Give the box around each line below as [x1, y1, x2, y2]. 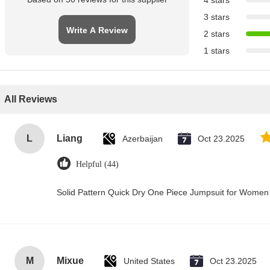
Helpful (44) [76, 160, 119, 169]
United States [124, 256, 175, 266]
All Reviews [4, 94, 57, 104]
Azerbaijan [122, 134, 163, 143]
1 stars [204, 46, 230, 55]
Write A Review [66, 25, 128, 35]
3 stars [204, 12, 230, 22]
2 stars [204, 29, 230, 39]
